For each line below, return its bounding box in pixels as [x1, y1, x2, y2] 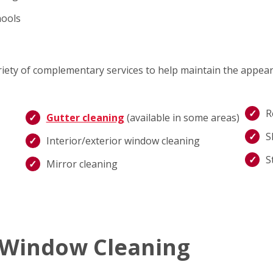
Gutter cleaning [46, 111, 124, 125]
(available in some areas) [124, 111, 239, 125]
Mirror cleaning [46, 157, 118, 171]
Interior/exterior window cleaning [46, 134, 200, 148]
